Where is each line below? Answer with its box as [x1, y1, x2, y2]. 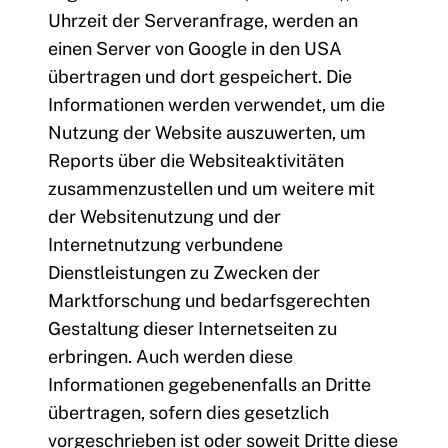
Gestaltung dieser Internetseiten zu [48, 318, 337, 340]
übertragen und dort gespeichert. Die [48, 66, 352, 88]
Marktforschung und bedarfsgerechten [48, 290, 370, 312]
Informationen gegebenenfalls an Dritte [48, 374, 371, 396]
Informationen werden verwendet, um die [48, 94, 385, 116]
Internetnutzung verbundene [48, 234, 283, 256]
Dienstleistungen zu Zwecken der [48, 262, 320, 284]
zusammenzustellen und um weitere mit [48, 178, 375, 200]
